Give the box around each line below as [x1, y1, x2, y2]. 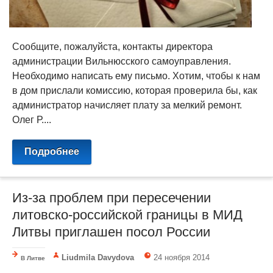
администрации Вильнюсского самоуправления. [12, 56, 231, 67]
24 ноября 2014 [154, 253, 210, 263]
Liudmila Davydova [62, 253, 135, 263]
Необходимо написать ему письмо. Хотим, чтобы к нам [12, 71, 260, 82]
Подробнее [24, 146, 79, 157]
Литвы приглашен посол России [12, 224, 210, 240]
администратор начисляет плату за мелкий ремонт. [12, 100, 242, 111]
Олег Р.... [12, 115, 51, 126]
